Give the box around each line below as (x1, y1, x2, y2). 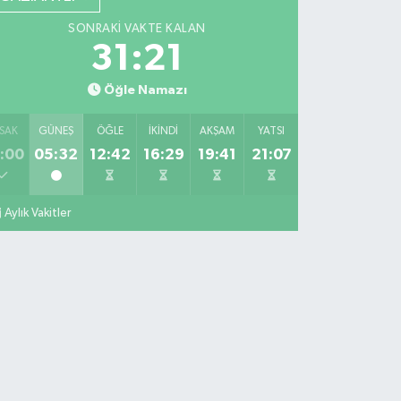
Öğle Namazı (103, 83, 187, 98)
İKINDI (149, 126, 179, 138)
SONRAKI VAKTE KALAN (68, 22, 206, 36)
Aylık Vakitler (4, 207, 72, 220)
